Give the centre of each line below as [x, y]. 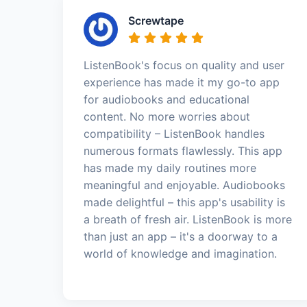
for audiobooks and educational [167, 99]
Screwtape [156, 21]
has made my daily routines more [170, 168]
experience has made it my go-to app [182, 82]
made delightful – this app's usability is [184, 202]
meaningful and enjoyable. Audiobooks [184, 185]
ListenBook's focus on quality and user [184, 65]
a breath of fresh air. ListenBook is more [188, 219]
